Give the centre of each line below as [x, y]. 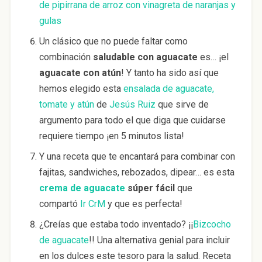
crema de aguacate [82, 188]
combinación [66, 57]
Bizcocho [212, 225]
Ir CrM [92, 204]
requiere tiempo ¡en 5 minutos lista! [111, 136]
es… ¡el [213, 57]
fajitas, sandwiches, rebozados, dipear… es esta [137, 173]
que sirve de [182, 105]
